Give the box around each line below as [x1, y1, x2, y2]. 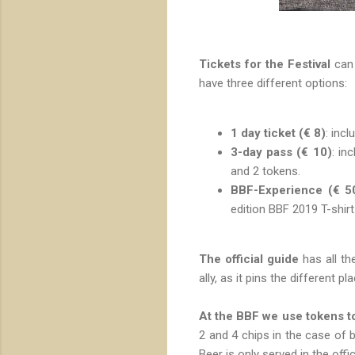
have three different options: [199, 75, 347, 90]
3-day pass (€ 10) [231, 144, 332, 159]
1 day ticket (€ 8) [231, 125, 326, 140]
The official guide [199, 251, 300, 266]
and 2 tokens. [231, 163, 300, 178]
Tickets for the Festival [199, 56, 330, 71]
